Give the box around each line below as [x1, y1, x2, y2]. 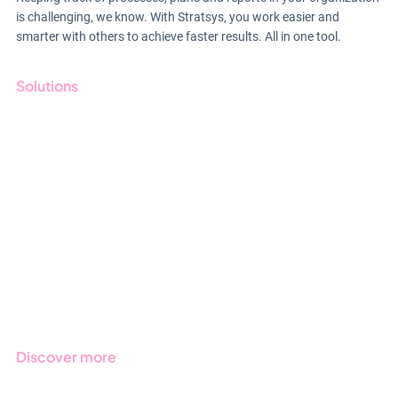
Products [15, 234, 86, 255]
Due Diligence [15, 177, 120, 198]
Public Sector [15, 205, 118, 227]
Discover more [15, 347, 116, 367]
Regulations [15, 262, 105, 283]
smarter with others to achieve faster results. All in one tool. [15, 29, 341, 44]
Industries [15, 291, 90, 312]
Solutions [15, 76, 78, 96]
